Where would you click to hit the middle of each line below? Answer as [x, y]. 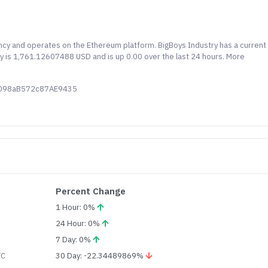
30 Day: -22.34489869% [101, 256]
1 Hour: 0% [77, 207]
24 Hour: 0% [79, 223]
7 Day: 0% [74, 240]
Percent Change [91, 191]
